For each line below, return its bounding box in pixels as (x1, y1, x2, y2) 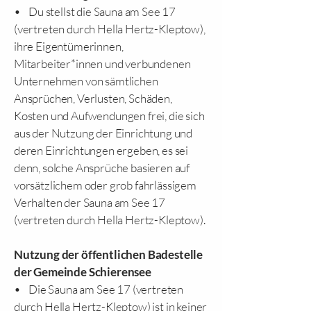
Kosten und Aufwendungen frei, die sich (14, 108, 205, 123)
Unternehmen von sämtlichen (14, 74, 158, 88)
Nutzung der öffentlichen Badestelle (14, 247, 203, 262)
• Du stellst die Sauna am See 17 (14, 4, 176, 19)
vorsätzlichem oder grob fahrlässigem (14, 178, 196, 192)
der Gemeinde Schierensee (14, 264, 151, 279)
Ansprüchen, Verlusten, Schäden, (14, 91, 172, 106)
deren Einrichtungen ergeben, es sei (14, 143, 189, 158)
